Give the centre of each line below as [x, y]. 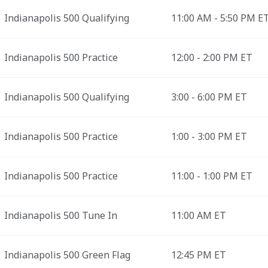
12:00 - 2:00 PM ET [211, 57]
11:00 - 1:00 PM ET [211, 176]
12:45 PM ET [198, 255]
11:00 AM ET [198, 215]
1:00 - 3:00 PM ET [209, 136]
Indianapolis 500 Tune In [60, 215]
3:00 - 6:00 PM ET [209, 97]
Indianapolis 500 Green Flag [67, 255]
